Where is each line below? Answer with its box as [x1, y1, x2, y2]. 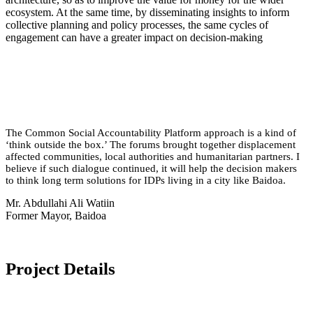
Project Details [6, 259, 115, 279]
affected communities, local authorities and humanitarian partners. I [6, 150, 300, 162]
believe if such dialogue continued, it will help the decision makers [6, 162, 297, 174]
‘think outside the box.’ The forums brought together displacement [6, 138, 296, 150]
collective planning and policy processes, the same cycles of [6, 18, 268, 31]
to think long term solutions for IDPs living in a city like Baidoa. [6, 174, 286, 186]
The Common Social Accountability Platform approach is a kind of [6, 126, 296, 138]
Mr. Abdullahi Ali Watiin [6, 196, 115, 209]
